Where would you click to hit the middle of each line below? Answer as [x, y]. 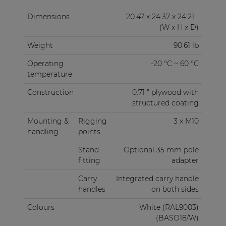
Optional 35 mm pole [161, 150]
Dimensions [48, 16]
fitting [89, 160]
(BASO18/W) [177, 218]
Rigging [92, 121]
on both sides [175, 189]
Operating [45, 63]
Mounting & [48, 121]
